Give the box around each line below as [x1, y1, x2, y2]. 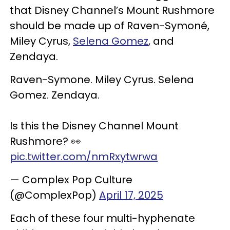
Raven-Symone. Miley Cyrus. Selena [10, 72, 194, 87]
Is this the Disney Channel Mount [10, 119, 179, 133]
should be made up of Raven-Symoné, [10, 18, 209, 33]
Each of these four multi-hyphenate [10, 211, 195, 225]
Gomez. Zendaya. [10, 88, 100, 102]
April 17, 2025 [99, 188, 163, 202]
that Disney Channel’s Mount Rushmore [10, 3, 215, 17]
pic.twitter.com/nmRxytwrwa [10, 149, 158, 164]
